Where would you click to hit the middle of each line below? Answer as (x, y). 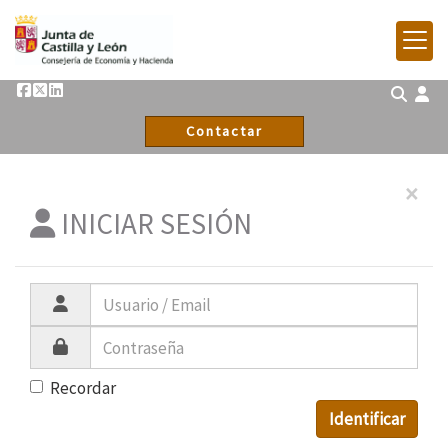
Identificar (367, 419)
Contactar (224, 131)
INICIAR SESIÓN (153, 223)
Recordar (83, 388)
